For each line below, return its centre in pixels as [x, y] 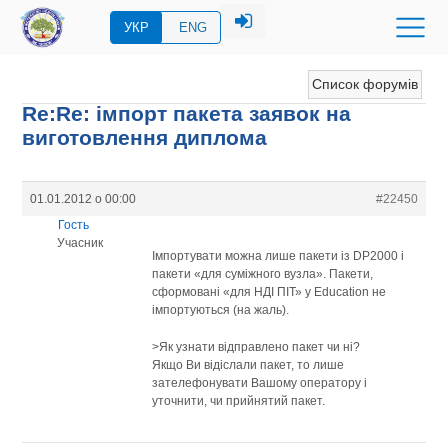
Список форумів [364, 84]
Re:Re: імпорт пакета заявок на [187, 113]
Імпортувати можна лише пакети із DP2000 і [278, 255]
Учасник [79, 242]
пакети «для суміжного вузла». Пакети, [263, 273]
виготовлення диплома [145, 137]
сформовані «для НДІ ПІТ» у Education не [269, 291]
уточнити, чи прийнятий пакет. [239, 400]
